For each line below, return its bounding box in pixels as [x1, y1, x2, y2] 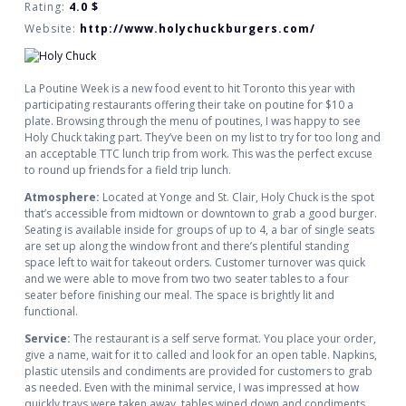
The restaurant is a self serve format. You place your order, [70, 331, 376, 347]
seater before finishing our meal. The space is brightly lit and [24, 287, 334, 304]
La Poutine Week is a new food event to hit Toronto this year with [24, 81, 355, 97]
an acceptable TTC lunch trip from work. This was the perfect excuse [24, 146, 372, 162]
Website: [24, 21, 80, 37]
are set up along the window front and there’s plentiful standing [24, 238, 349, 255]
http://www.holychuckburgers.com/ [79, 21, 315, 37]
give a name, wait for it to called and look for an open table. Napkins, [24, 347, 377, 363]
